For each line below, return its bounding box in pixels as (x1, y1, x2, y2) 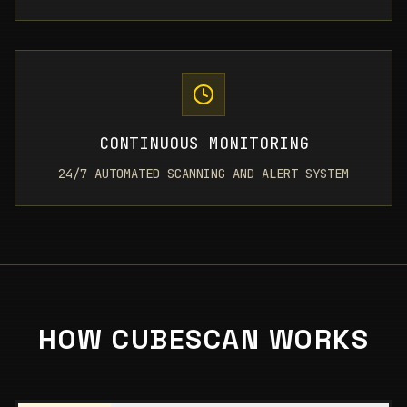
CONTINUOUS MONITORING (98, 133, 309, 154)
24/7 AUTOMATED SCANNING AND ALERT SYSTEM (58, 165, 349, 182)
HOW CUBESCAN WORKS (38, 322, 369, 357)
